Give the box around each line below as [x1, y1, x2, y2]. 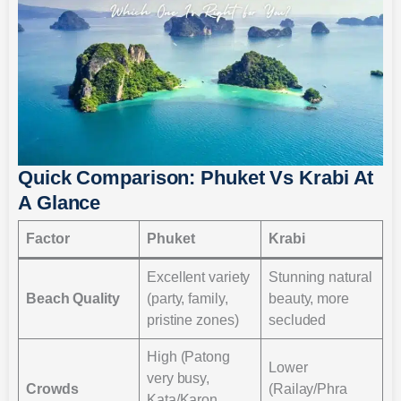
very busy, [147, 370, 210, 386]
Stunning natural [269, 269, 372, 285]
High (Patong [147, 348, 230, 364]
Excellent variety [147, 269, 251, 285]
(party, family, [147, 290, 228, 306]
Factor [26, 230, 70, 246]
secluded [269, 311, 327, 328]
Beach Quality [26, 290, 120, 306]
